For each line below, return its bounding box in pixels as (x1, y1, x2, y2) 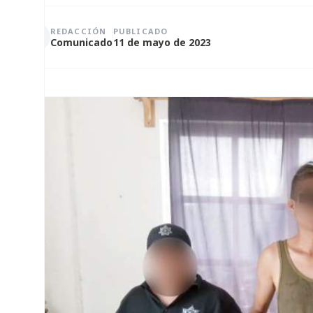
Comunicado (50, 35, 112, 49)
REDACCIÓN (50, 25, 106, 36)
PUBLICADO (113, 25, 168, 36)
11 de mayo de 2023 (113, 35, 211, 49)
